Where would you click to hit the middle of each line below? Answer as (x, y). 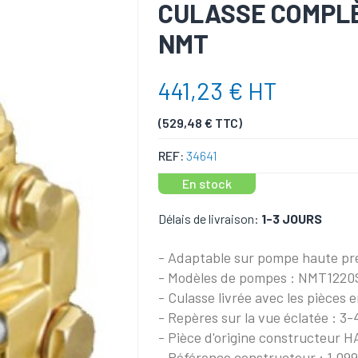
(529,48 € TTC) (201, 123)
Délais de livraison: (209, 218)
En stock (207, 183)
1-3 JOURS (292, 218)
